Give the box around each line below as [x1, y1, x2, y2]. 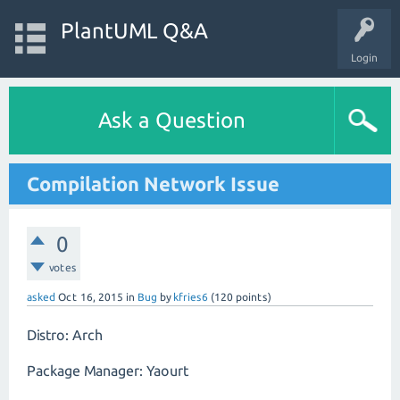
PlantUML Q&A [60, 19, 207, 43]
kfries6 [173, 291, 208, 303]
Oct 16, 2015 [58, 291, 123, 303]
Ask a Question [97, 108, 246, 132]
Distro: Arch [27, 327, 103, 343]
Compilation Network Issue [27, 172, 279, 195]
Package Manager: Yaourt [27, 362, 188, 379]
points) [233, 291, 271, 303]
